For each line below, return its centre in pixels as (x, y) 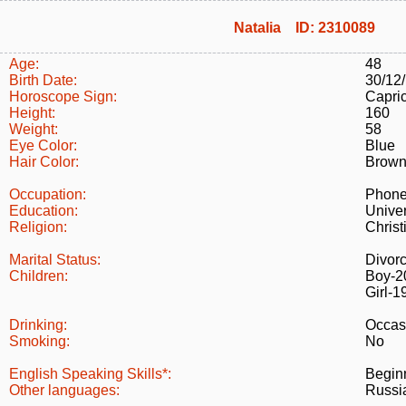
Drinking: (38, 325)
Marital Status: (55, 260)
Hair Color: (44, 162)
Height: (32, 113)
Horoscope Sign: (63, 97)
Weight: (34, 129)
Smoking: (39, 341)
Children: (39, 276)
